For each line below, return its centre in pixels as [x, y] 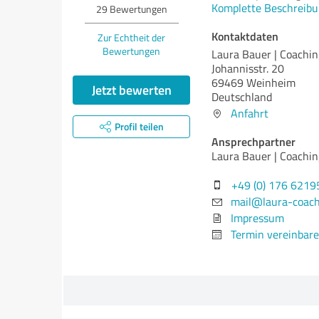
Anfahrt [250, 113]
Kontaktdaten [245, 36]
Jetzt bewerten [131, 90]
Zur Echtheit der [131, 37]
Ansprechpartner [253, 141]
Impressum [257, 218]
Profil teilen [139, 126]
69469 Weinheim [253, 83]
